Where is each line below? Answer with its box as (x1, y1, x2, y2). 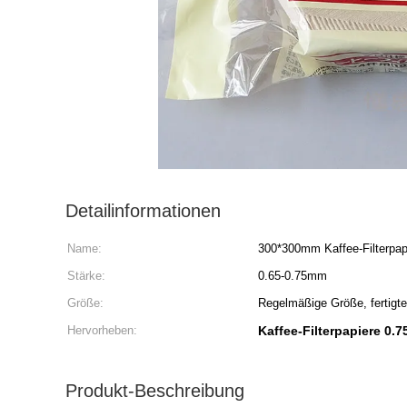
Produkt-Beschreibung (65, 381, 244, 401)
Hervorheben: (67, 323, 137, 337)
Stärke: (67, 269, 105, 283)
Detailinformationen (65, 201, 221, 221)
